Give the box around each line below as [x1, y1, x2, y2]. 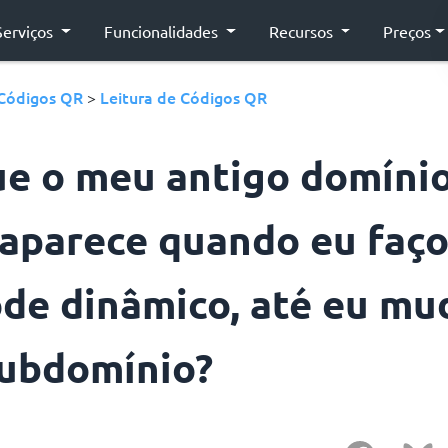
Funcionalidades [103, 20, 222, 41]
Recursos [268, 20, 337, 41]
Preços [383, 20, 432, 41]
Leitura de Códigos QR [100, 86, 267, 108]
